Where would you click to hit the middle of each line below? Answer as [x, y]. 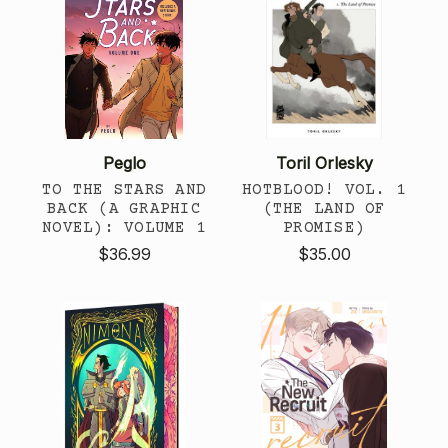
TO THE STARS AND [124, 189]
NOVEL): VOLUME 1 [124, 227]
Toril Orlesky [324, 162]
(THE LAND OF [324, 208]
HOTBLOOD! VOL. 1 [324, 189]
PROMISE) [324, 227]
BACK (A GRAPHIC [124, 208]
